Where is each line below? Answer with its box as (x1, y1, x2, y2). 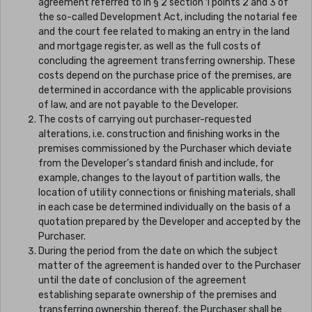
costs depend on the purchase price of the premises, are (38, 70, 292, 82)
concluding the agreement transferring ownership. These (38, 55, 295, 68)
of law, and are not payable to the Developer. (38, 99, 238, 111)
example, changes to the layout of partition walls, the (38, 172, 281, 185)
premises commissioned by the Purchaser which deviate (38, 143, 292, 155)
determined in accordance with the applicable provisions (38, 84, 292, 97)
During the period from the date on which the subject (38, 245, 278, 258)
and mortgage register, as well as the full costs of (38, 40, 261, 53)
